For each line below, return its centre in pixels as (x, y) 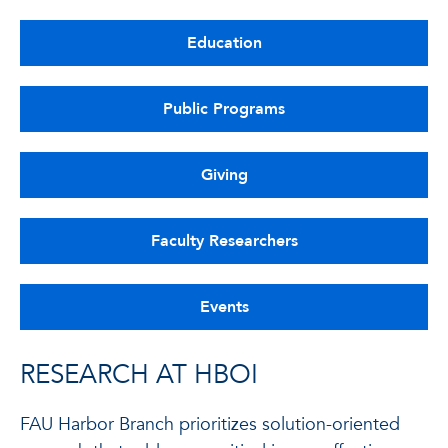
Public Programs (224, 109)
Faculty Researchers (224, 241)
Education (224, 43)
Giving (224, 175)
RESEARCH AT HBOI (139, 375)
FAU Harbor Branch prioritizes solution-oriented (210, 424)
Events (224, 307)
